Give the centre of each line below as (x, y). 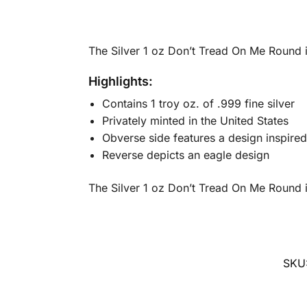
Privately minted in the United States (197, 121)
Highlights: (120, 82)
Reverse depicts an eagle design (185, 155)
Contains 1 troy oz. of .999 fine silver (198, 104)
